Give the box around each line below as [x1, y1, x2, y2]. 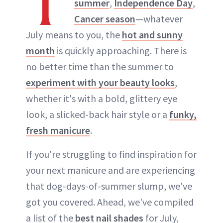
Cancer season [74, 12, 135, 25]
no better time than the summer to [26, 60, 174, 73]
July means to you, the [26, 28, 122, 41]
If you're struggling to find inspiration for [26, 148, 197, 161]
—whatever [135, 12, 183, 25]
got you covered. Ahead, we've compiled [26, 196, 194, 209]
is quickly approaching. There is [55, 44, 187, 57]
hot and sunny [122, 28, 183, 41]
